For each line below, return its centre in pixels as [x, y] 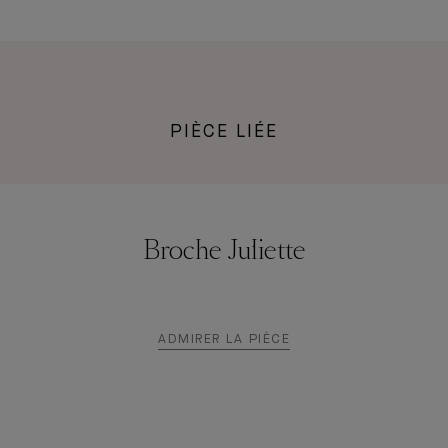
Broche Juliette [224, 251]
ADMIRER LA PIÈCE [224, 339]
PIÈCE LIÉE [224, 132]
